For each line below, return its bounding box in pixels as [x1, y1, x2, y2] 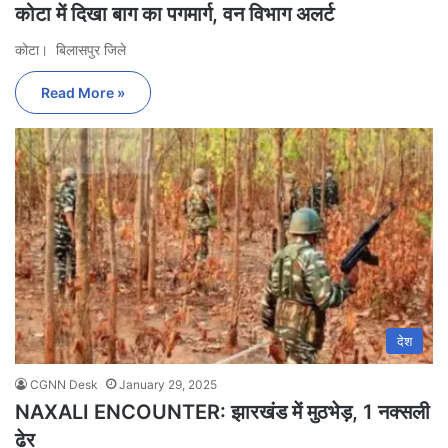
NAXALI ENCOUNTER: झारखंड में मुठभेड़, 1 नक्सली [15, 400, 430, 425]
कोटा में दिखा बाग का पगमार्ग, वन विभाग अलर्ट [15, 2, 334, 27]
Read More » [41, 84, 125, 102]
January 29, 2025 [119, 377, 217, 393]
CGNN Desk [30, 377, 98, 393]
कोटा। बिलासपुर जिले [15, 41, 126, 59]
